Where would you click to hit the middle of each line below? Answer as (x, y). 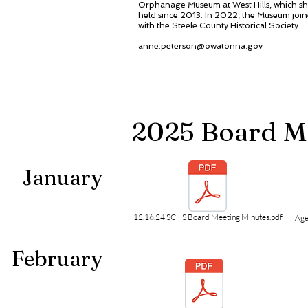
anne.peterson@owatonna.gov (200, 46)
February (57, 258)
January (63, 177)
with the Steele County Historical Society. (219, 25)
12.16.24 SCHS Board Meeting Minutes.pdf (208, 217)
